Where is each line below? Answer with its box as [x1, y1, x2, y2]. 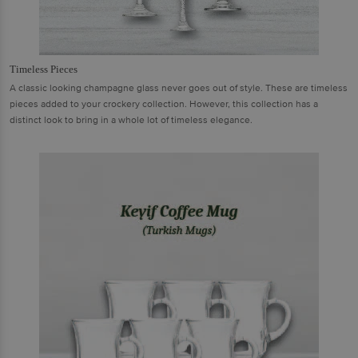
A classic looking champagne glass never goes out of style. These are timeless [10, 82, 348, 94]
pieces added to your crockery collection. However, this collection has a [10, 97, 318, 110]
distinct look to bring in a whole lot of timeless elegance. [10, 113, 253, 126]
